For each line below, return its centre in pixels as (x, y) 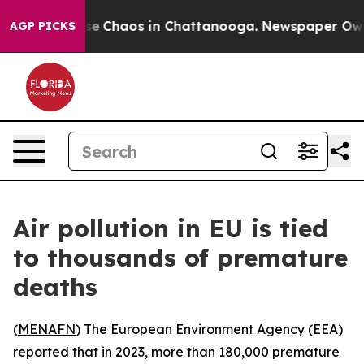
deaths (55, 287)
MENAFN (47, 329)
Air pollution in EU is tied (171, 228)
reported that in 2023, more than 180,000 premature (176, 352)
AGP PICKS (43, 26)
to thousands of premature (180, 258)
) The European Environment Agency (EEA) (209, 329)
